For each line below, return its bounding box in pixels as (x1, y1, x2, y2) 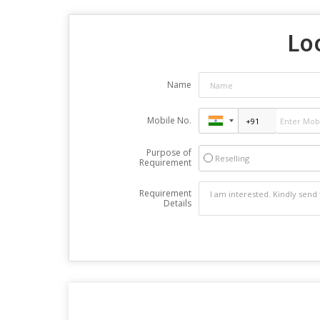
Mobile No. (146, 114, 191, 126)
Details (163, 197, 191, 209)
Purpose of (146, 146, 191, 159)
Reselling (214, 153, 249, 164)
